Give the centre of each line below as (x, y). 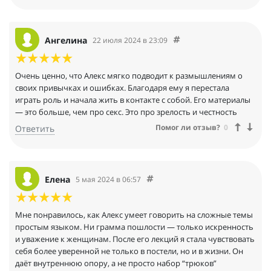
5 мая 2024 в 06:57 (108, 179)
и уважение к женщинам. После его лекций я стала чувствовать (135, 239)
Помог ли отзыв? (188, 127)
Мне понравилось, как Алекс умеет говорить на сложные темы (134, 215)
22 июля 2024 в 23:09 (130, 40)
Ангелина (66, 40)
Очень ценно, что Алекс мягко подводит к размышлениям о (129, 76)
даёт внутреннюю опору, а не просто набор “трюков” (116, 263)
